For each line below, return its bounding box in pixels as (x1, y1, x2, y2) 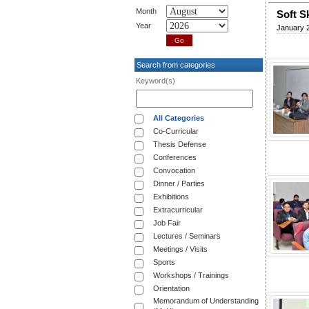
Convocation (153, 166, 195, 175)
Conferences (153, 153, 197, 162)
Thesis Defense (153, 140, 206, 149)
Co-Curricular (153, 127, 199, 136)
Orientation (153, 284, 190, 293)
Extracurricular (153, 206, 203, 215)
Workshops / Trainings (153, 271, 229, 280)
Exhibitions (153, 192, 189, 201)
